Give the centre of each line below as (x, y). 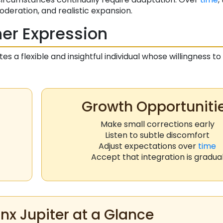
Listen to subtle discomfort (157, 135)
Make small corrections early (157, 124)
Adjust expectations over (148, 146)
